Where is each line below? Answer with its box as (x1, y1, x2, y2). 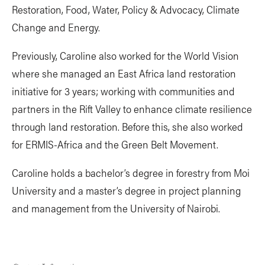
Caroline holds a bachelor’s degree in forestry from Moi (12, 165, 250, 180)
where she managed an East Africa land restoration (12, 66, 236, 80)
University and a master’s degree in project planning (12, 183, 241, 198)
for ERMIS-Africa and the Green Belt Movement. (12, 137, 218, 151)
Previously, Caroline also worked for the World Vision (12, 48, 239, 63)
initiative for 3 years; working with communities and (12, 83, 235, 98)
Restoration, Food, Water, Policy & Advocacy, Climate (12, 2, 240, 17)
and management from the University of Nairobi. (12, 201, 220, 215)
